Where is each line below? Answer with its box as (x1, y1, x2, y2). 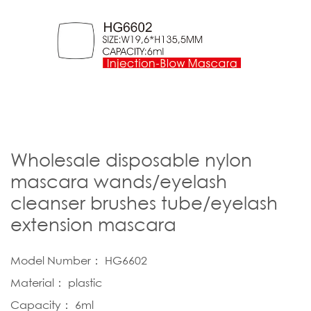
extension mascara (10, 213, 176, 235)
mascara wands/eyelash (10, 170, 227, 192)
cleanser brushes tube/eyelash (10, 192, 278, 214)
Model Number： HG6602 (10, 253, 147, 267)
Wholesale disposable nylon (10, 149, 252, 171)
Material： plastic (10, 275, 102, 289)
